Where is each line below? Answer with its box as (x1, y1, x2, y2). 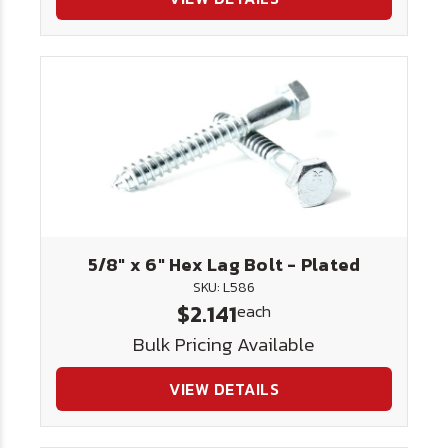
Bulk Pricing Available (133, 330, 315, 359)
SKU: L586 (193, 277, 255, 298)
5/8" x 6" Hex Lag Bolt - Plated (87, 251, 361, 278)
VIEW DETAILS (169, 377, 279, 401)
